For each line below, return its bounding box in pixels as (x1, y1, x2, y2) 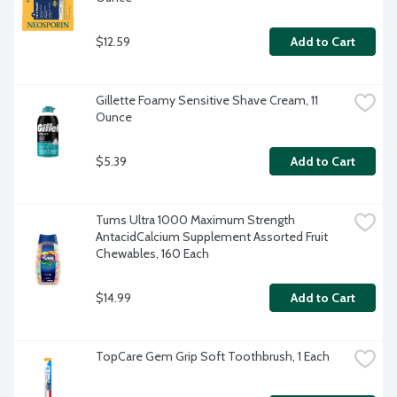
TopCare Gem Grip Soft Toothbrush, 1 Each (96, 348, 330, 365)
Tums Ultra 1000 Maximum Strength (96, 212, 295, 229)
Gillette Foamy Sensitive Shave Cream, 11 (96, 92, 318, 109)
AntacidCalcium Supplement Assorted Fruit (96, 229, 328, 245)
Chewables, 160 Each (96, 245, 209, 262)
